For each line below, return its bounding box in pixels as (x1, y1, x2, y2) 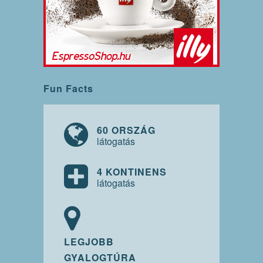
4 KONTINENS (97, 165, 167, 179)
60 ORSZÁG (97, 123, 156, 137)
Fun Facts (43, 82, 93, 96)
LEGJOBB (64, 235, 114, 249)
